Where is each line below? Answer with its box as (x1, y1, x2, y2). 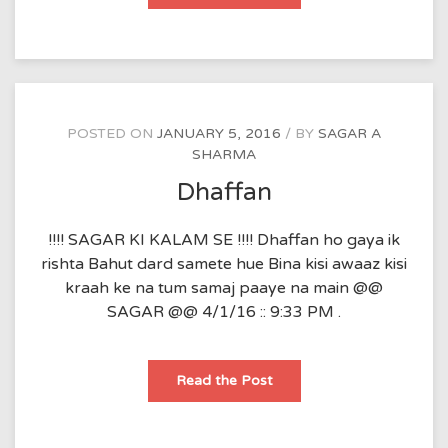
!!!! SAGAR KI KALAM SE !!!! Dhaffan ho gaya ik (48, 230, 400, 251)
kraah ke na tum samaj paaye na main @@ (65, 278, 383, 299)
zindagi (271, 5, 319, 23)
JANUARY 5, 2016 (157, 124, 281, 142)
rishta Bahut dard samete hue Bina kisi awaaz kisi (41, 254, 407, 275)
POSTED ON (67, 124, 157, 142)
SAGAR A (318, 124, 381, 142)
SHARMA (192, 145, 256, 163)
